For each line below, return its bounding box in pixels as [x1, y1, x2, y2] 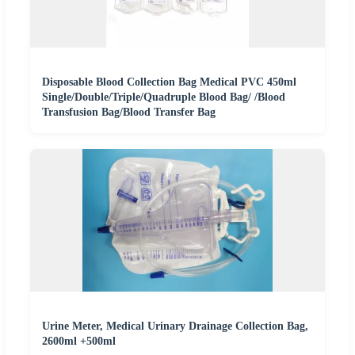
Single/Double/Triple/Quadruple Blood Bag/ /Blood [42, 90, 285, 103]
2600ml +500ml [42, 334, 116, 347]
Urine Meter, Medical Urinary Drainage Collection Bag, [42, 319, 308, 332]
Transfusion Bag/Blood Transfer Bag [42, 105, 216, 118]
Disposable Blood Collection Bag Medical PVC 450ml [42, 75, 296, 88]
